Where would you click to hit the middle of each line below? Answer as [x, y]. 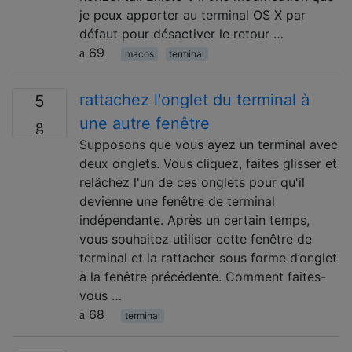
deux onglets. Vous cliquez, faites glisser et [208, 163]
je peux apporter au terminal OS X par [192, 15]
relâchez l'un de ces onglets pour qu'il [192, 182]
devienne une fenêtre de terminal [177, 201]
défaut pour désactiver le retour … [181, 33]
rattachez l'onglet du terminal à [194, 99]
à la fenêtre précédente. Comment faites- [203, 276]
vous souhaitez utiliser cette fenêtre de [196, 238]
